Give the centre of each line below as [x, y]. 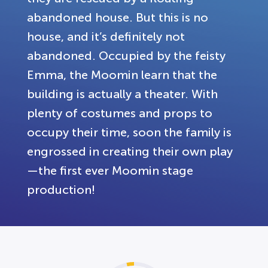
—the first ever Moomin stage [110, 170]
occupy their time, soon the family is [129, 132]
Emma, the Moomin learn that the [122, 74]
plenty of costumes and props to [120, 113]
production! [61, 189]
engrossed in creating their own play [130, 151]
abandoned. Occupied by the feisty [126, 55]
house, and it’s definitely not [106, 36]
